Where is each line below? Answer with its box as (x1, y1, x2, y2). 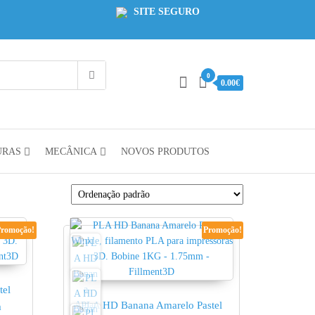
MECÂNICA (44, 146, 97, 157)
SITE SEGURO (130, 6, 200, 17)
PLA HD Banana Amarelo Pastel (81, 299, 223, 311)
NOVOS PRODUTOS (120, 146, 210, 157)
